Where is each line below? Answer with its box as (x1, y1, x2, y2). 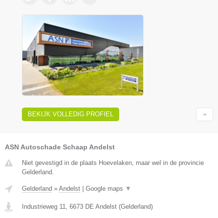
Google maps (86, 184, 125, 192)
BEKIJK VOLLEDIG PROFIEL (28, 110, 113, 118)
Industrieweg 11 (22, 202, 66, 210)
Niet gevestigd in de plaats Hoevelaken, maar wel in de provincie (22, 159, 204, 166)
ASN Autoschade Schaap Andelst (5, 143, 115, 151)
